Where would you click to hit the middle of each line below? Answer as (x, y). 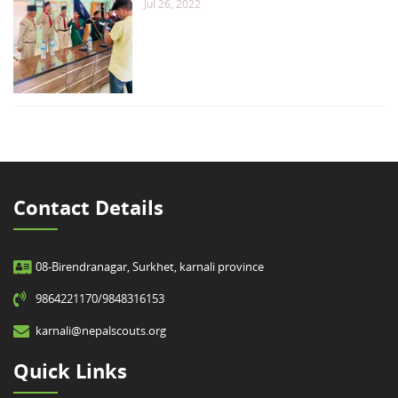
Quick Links (70, 370)
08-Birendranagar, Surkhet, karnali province (150, 266)
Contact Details (88, 207)
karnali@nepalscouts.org (101, 330)
